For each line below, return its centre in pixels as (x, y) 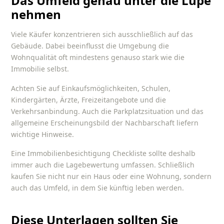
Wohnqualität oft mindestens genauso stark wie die (98, 57)
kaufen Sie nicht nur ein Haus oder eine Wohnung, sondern (111, 176)
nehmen (36, 14)
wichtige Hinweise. (43, 134)
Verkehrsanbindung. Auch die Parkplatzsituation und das (107, 111)
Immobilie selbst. (40, 69)
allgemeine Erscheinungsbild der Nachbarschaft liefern (105, 122)
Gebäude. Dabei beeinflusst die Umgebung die (90, 46)
